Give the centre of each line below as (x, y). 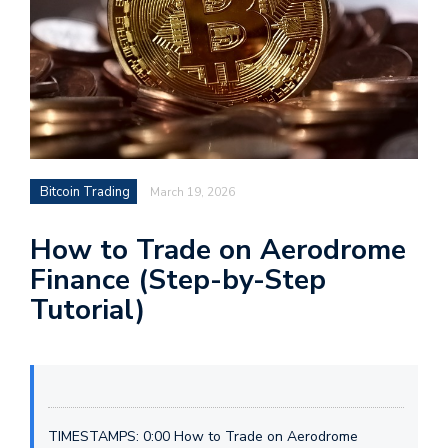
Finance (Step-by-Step (178, 280)
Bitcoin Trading (85, 192)
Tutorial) (87, 310)
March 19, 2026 (192, 192)
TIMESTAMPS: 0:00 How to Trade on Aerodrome (203, 436)
